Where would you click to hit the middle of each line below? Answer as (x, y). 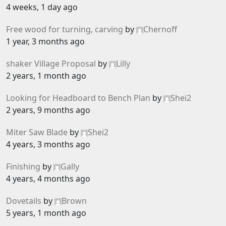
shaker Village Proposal (51, 64)
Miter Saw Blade (37, 132)
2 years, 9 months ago (48, 110)
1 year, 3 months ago (45, 41)
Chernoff (160, 29)
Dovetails (24, 201)
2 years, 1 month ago (46, 76)
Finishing (23, 166)
